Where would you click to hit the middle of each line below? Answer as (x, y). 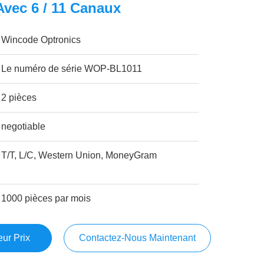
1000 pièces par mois (46, 198)
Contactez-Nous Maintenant (137, 238)
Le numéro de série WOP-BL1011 (72, 69)
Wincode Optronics (41, 40)
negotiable (24, 126)
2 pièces (19, 98)
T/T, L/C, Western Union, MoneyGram (79, 155)
